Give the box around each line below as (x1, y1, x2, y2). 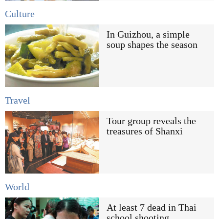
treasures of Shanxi (106, 126, 183, 136)
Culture (5, 8, 35, 19)
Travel (5, 95, 30, 106)
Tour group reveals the (106, 115, 196, 126)
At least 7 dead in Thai (106, 202, 197, 213)
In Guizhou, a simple (106, 29, 190, 40)
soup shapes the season (106, 39, 197, 50)
